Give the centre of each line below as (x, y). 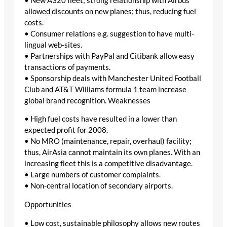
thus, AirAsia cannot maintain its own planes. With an (112, 153)
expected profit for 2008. (66, 130)
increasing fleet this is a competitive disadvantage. (108, 164)
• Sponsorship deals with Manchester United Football (113, 78)
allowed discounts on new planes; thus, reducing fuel (110, 11)
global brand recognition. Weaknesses (87, 100)
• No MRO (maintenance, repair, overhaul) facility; (108, 141)
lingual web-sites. (53, 45)
